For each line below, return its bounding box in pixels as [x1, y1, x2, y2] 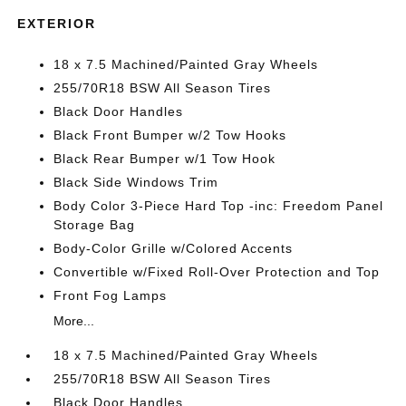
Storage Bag [53, 217, 136, 232]
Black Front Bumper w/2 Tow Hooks [53, 128, 287, 142]
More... [53, 314, 95, 328]
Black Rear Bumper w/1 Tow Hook [53, 151, 276, 166]
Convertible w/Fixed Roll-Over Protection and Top [53, 265, 381, 279]
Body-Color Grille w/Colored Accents [53, 241, 294, 256]
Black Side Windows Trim [53, 175, 219, 189]
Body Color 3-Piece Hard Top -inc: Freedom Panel [53, 198, 384, 213]
